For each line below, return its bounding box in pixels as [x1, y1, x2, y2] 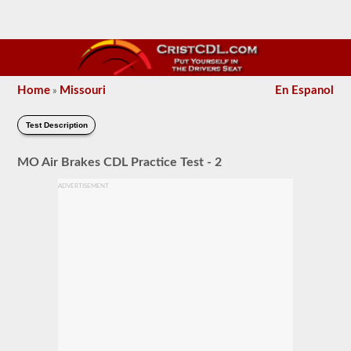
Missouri [60, 85, 107, 96]
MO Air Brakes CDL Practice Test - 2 [17, 155, 223, 168]
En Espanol [274, 85, 334, 96]
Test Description [25, 121, 88, 129]
